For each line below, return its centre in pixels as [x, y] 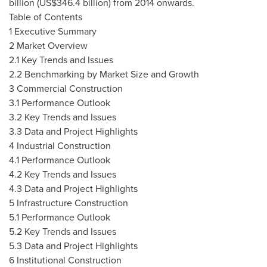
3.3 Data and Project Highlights [73, 131]
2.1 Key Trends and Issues [61, 60]
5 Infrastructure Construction [69, 203]
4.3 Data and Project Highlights [73, 188]
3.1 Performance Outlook [60, 103]
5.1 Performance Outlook [60, 217]
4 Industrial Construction [60, 145]
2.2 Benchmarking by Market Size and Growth [104, 74]
